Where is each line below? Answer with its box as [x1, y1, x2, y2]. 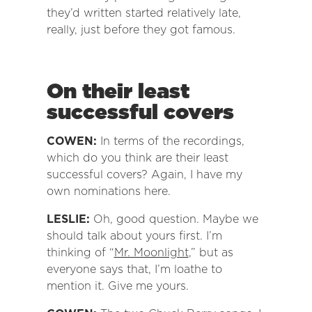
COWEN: [46, 134, 100, 148]
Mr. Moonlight [114, 246, 189, 260]
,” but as [188, 246, 233, 260]
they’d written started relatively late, [46, 6, 241, 20]
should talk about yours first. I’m [46, 229, 222, 243]
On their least [46, 78, 189, 104]
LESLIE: [46, 212, 93, 226]
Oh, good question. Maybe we [93, 212, 258, 226]
